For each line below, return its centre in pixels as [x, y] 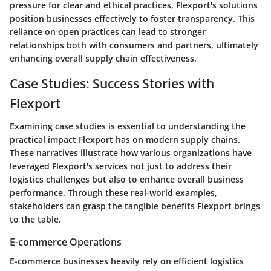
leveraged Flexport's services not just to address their [121, 166]
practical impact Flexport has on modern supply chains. [125, 140]
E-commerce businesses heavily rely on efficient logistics [127, 261]
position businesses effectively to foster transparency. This [132, 18]
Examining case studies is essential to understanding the [128, 126]
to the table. [35, 220]
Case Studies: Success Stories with [112, 83]
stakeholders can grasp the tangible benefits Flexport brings [135, 206]
